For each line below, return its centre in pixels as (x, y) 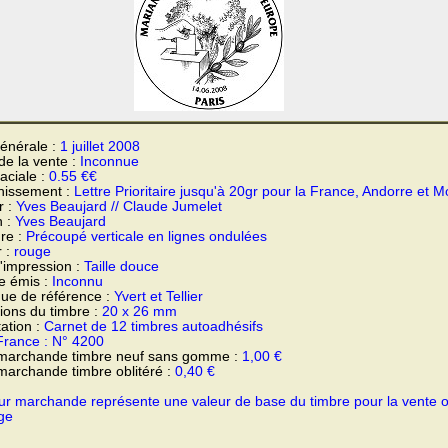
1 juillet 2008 (100, 146)
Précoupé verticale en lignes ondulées (146, 236)
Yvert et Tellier (158, 296)
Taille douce (121, 266)
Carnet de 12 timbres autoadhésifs (153, 326)
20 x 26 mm (139, 311)
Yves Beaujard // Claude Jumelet (119, 206)
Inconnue (109, 161)
